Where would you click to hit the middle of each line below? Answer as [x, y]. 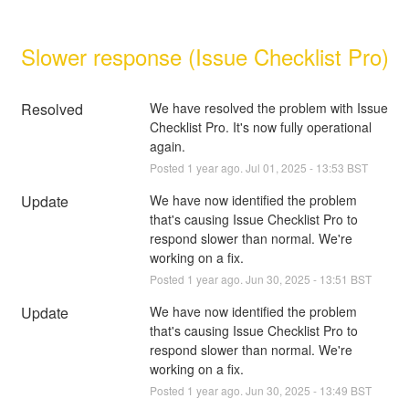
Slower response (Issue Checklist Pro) [204, 56]
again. [167, 146]
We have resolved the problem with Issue [268, 107]
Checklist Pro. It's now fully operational [260, 126]
